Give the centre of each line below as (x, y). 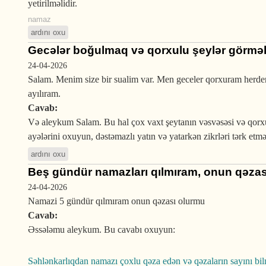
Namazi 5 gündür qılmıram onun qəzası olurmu (116, 201)
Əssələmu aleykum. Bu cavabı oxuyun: (102, 229)
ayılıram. (44, 94)
